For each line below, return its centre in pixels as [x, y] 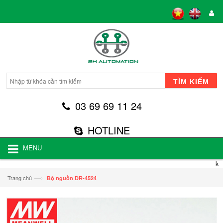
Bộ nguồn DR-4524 [72, 178]
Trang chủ [20, 178]
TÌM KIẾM [191, 81]
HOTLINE [109, 130]
